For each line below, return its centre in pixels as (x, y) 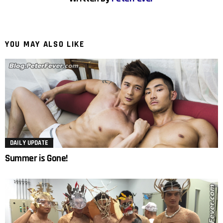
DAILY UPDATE (29, 143)
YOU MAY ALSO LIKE (45, 45)
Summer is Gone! (36, 158)
